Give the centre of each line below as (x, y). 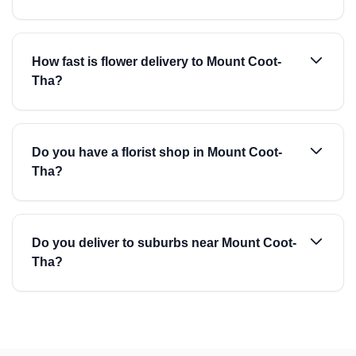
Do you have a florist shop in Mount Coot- (157, 152)
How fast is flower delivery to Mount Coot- (157, 62)
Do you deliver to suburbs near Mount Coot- (164, 243)
